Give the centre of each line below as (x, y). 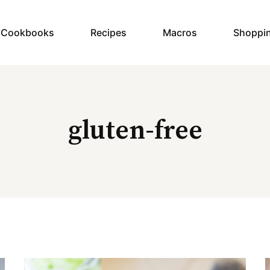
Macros (180, 33)
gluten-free (135, 131)
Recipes (108, 33)
